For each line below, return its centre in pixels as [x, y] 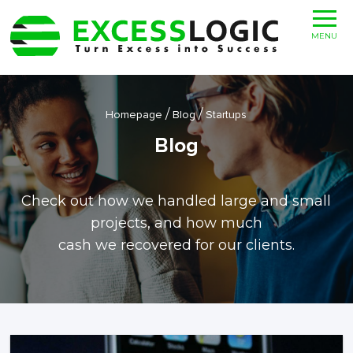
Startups [227, 115]
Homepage [134, 115]
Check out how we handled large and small [176, 201]
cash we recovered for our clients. [176, 245]
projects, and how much [176, 223]
